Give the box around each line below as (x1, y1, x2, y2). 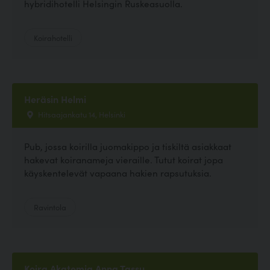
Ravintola (34, 201, 66, 213)
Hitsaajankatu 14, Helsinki (36, 108, 125, 120)
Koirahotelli (34, 32, 72, 43)
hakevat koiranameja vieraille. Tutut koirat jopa (24, 153, 223, 166)
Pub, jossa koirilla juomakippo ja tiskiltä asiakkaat (24, 140, 231, 153)
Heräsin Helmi (24, 92, 86, 106)
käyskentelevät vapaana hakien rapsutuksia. (24, 166, 212, 180)
